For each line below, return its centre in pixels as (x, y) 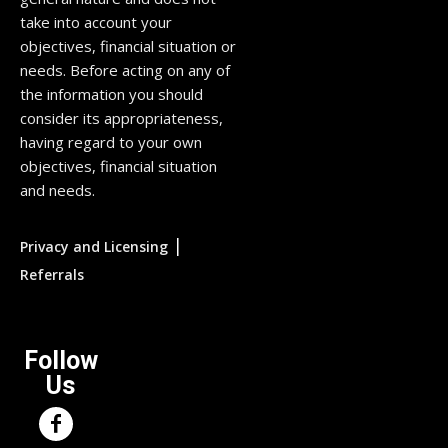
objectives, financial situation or (128, 46)
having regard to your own (111, 142)
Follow (60, 361)
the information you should (111, 94)
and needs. (57, 190)
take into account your (96, 22)
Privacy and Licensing (94, 247)
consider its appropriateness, (121, 118)
